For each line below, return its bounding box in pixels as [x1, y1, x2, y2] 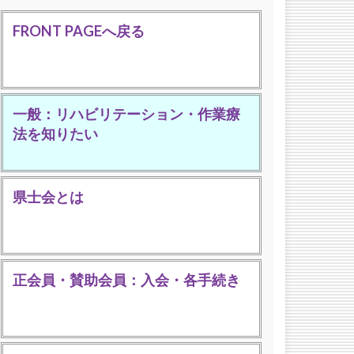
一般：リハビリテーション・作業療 [13, 105, 240, 122]
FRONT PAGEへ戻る [13, 22, 145, 40]
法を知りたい [13, 125, 98, 142]
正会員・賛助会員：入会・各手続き [13, 271, 240, 288]
